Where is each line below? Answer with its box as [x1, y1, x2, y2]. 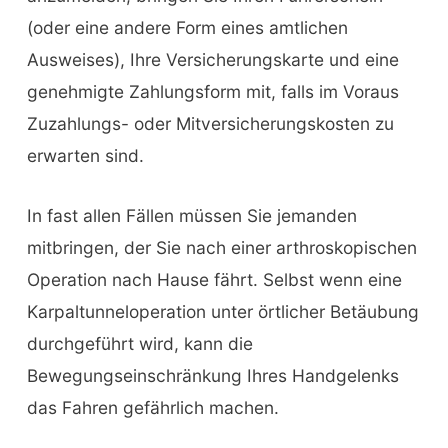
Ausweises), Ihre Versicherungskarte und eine [26, 49, 399, 71]
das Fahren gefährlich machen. [26, 396, 279, 418]
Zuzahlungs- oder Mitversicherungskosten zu [26, 113, 394, 135]
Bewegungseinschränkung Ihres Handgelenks [26, 364, 399, 386]
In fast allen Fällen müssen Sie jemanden [26, 204, 357, 226]
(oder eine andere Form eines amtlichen [26, 17, 348, 39]
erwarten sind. [26, 145, 144, 167]
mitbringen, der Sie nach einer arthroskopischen [26, 236, 417, 258]
